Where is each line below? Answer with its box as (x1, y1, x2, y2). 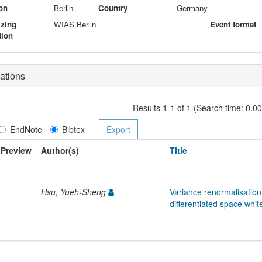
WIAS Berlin (54, 18, 96, 30)
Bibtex (61, 123, 85, 135)
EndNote (9, 123, 42, 135)
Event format (209, 18, 256, 30)
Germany (176, 2, 208, 13)
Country (98, 2, 128, 13)
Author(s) (41, 144, 79, 156)
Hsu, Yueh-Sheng (41, 185, 108, 198)
